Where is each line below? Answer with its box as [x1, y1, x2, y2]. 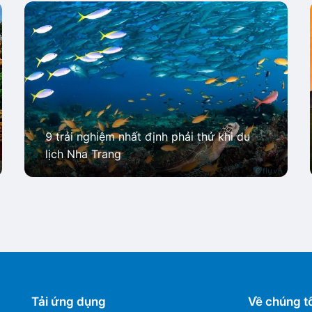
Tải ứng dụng [31, 295, 106, 309]
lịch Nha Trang [45, 147, 121, 162]
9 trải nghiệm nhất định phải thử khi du [45, 130, 250, 144]
